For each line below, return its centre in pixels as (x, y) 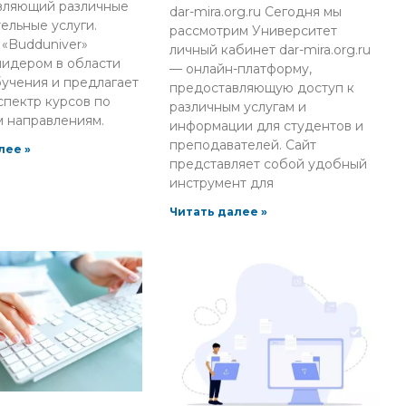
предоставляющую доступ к (262, 88)
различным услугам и (238, 107)
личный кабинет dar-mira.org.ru (271, 50)
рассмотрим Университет (254, 31)
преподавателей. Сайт (243, 145)
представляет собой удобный (269, 164)
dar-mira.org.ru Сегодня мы (256, 12)
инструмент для (222, 184)
